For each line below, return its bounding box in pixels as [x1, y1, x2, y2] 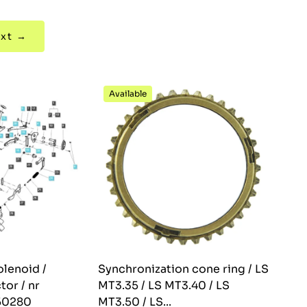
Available [109, 88, 147, 99]
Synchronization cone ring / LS [98, 262, 269, 277]
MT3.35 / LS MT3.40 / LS [98, 278, 230, 293]
